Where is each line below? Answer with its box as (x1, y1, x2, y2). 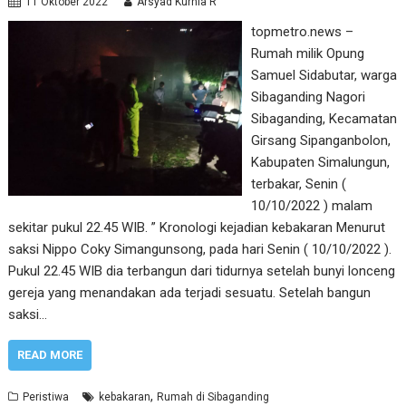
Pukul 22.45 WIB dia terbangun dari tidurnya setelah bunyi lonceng (8, 263, 396, 279)
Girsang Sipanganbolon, (250, 132, 391, 149)
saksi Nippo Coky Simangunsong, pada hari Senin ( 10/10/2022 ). (8, 241, 392, 257)
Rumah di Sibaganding (157, 391, 270, 403)
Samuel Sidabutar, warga (250, 67, 397, 83)
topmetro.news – (250, 24, 353, 40)
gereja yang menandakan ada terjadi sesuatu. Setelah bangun (8, 285, 372, 301)
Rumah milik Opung (250, 45, 364, 62)
